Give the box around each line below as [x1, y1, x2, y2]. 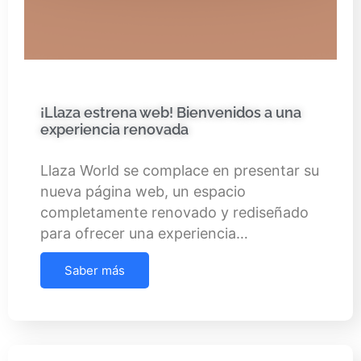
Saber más [64, 262, 125, 278]
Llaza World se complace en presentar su [40, 161, 319, 179]
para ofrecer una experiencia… [40, 224, 248, 242]
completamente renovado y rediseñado [40, 203, 309, 221]
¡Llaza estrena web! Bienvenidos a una [40, 103, 301, 121]
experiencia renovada [40, 120, 189, 138]
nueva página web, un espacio [40, 182, 246, 200]
